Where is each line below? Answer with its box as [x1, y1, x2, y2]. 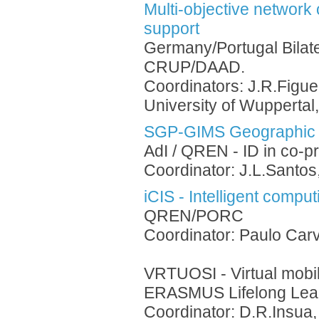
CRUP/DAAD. [144, 58, 245, 76]
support [144, 20, 199, 38]
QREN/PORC [144, 207, 244, 225]
